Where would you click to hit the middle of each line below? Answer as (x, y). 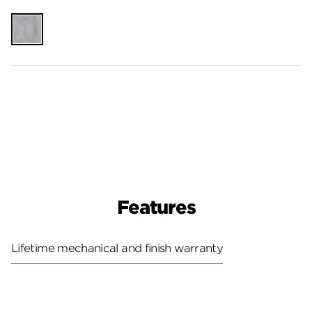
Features (156, 208)
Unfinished (40, 21)
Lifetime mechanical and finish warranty (117, 248)
